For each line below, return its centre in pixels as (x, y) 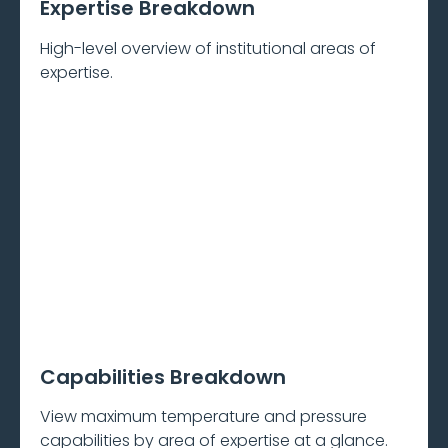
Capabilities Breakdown (163, 376)
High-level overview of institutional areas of (208, 48)
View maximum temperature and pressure (203, 417)
